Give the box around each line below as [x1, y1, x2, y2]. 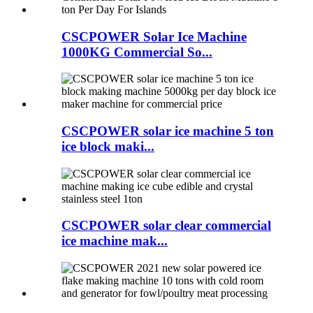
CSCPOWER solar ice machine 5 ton [61, 124, 274, 139]
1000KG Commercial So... [61, 44, 212, 59]
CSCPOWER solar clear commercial [61, 218, 271, 233]
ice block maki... [61, 139, 154, 154]
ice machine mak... [61, 233, 168, 249]
